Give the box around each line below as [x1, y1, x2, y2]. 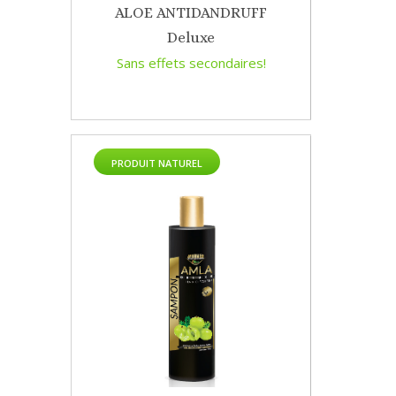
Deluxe [167, 29, 215, 47]
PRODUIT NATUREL [111, 156, 202, 171]
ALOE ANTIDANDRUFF [115, 4, 267, 22]
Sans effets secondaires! [116, 54, 266, 72]
